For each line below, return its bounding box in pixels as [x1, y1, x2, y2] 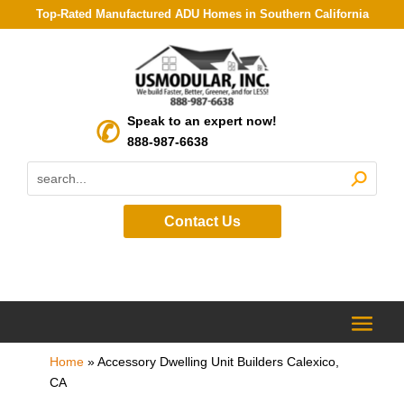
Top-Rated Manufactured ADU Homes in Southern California [35, 7, 369, 21]
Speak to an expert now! [127, 114, 277, 128]
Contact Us [163, 213, 241, 229]
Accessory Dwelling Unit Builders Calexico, [96, 353, 339, 369]
